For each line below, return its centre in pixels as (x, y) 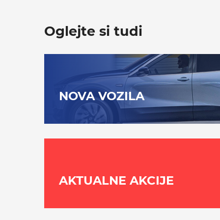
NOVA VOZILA (102, 96)
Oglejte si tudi (93, 31)
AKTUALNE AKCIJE (116, 180)
